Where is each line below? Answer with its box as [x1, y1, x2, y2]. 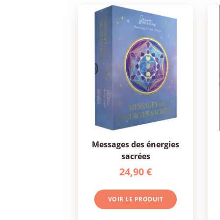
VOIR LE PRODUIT [108, 195, 164, 203]
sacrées [121, 151, 150, 162]
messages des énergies [92, 139, 99, 150]
